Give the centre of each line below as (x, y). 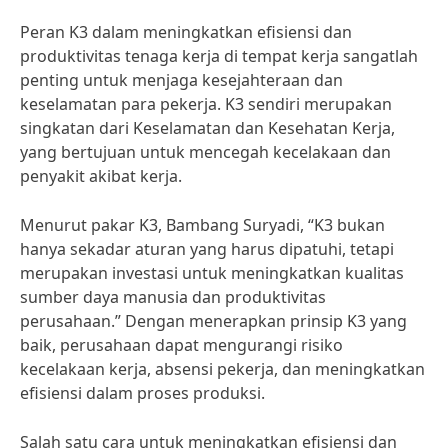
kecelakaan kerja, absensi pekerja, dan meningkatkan (222, 369)
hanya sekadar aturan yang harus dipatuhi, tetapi (207, 249)
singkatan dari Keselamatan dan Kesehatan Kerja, (207, 128)
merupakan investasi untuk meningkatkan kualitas (212, 273)
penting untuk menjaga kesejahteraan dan (181, 80)
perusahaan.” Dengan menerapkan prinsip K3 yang (213, 321)
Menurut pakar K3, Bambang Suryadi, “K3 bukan (202, 225)
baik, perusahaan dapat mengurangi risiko (181, 345)
